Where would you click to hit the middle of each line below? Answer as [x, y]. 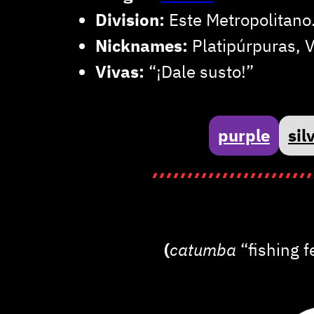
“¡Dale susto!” [201, 72]
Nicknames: [142, 46]
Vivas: [122, 72]
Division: [130, 20]
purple [244, 136]
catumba [205, 250]
